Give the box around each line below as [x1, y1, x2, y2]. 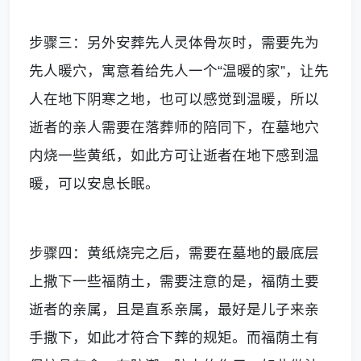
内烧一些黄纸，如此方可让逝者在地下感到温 [29, 147, 319, 164]
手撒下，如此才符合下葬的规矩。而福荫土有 [29, 329, 319, 346]
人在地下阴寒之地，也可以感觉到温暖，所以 [29, 90, 319, 107]
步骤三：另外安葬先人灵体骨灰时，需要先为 [29, 34, 319, 51]
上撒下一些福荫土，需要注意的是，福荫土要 [29, 272, 319, 289]
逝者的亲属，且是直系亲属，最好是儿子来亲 [29, 301, 319, 317]
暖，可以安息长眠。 [29, 175, 160, 192]
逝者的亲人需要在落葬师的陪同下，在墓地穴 [29, 118, 319, 135]
